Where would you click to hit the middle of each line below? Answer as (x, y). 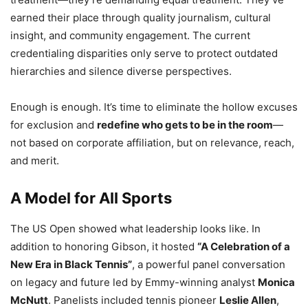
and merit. (35, 160)
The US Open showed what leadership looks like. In (135, 228)
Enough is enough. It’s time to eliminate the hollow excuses (154, 107)
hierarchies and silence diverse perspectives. (121, 71)
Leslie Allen (248, 300)
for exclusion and (54, 124)
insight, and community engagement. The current (130, 35)
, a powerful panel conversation (209, 264)
